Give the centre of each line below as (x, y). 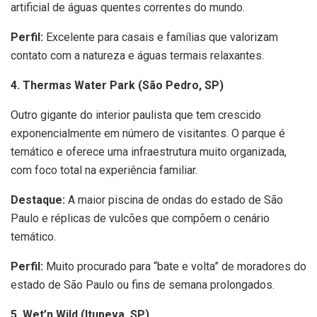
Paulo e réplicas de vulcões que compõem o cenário (140, 219)
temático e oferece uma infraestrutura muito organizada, (149, 152)
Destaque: (38, 200)
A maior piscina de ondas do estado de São (174, 200)
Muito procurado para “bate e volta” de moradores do (175, 267)
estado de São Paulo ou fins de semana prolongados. (143, 285)
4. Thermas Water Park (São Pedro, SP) (117, 86)
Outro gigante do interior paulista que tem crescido (136, 115)
